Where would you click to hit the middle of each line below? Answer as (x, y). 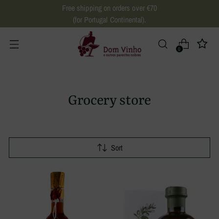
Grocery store (109, 101)
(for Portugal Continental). (109, 20)
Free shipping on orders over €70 (109, 8)
